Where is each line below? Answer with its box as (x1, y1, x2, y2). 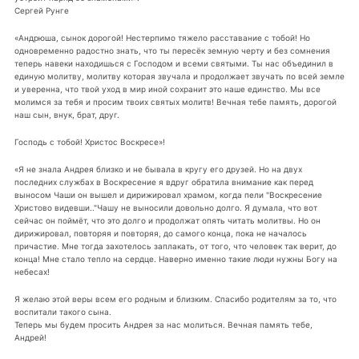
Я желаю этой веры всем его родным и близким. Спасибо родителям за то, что (14, 293, 337, 304)
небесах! (14, 267, 50, 277)
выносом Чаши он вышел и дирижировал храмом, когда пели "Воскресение (14, 190, 322, 200)
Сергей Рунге (14, 6, 69, 16)
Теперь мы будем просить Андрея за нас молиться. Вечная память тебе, (14, 319, 313, 329)
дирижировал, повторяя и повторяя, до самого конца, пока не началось (14, 228, 307, 239)
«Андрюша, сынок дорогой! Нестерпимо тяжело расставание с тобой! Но (14, 33, 310, 43)
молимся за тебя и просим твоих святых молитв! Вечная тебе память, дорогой (14, 97, 337, 107)
